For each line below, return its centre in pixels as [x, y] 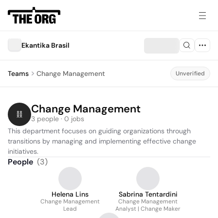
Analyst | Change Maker [148, 209]
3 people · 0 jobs [58, 119]
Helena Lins [70, 194]
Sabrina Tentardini [148, 194]
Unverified [190, 73]
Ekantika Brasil [45, 45]
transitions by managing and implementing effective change [102, 141]
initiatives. [23, 151]
